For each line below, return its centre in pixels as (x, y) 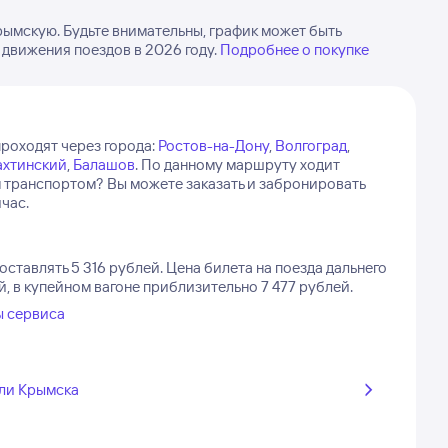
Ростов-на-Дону (213, 145)
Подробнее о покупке (294, 49)
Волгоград (310, 145)
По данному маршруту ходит (240, 164)
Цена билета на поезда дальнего (276, 267)
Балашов (103, 164)
